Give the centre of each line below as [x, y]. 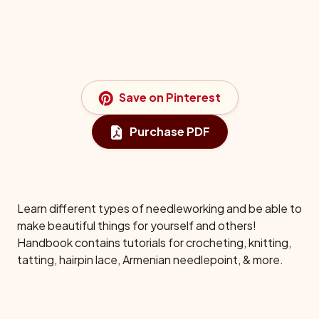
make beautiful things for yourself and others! [137, 226]
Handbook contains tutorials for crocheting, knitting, [154, 243]
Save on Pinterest [169, 98]
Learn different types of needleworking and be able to [159, 209]
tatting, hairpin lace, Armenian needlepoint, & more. [150, 260]
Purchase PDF [169, 132]
